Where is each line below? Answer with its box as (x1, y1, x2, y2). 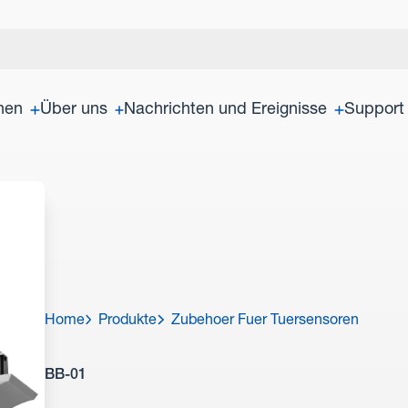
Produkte (98, 313, 158, 329)
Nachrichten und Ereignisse (124, 102, 327, 118)
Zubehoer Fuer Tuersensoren (170, 313, 359, 329)
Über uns (39, 102, 107, 118)
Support (343, 102, 404, 118)
